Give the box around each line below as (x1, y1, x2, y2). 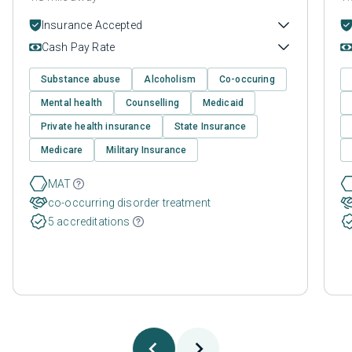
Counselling (126, 97, 179, 108)
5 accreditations (48, 214, 130, 228)
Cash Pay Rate (42, 40, 115, 53)
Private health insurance (41, 120, 151, 132)
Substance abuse (41, 73, 121, 85)
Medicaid (202, 97, 244, 108)
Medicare (41, 144, 83, 156)
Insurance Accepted (42, 18, 142, 31)
